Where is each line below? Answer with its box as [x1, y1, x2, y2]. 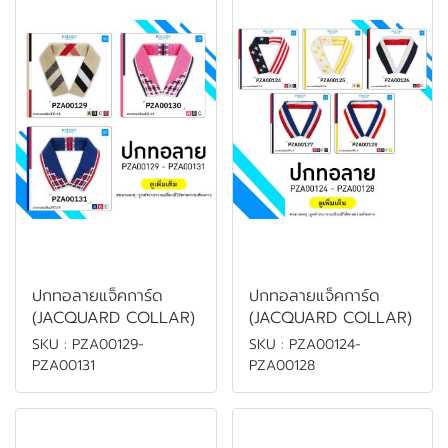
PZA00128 [248, 354, 315, 376]
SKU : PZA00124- [248, 333, 361, 355]
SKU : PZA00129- [32, 333, 144, 355]
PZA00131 [32, 354, 95, 376]
